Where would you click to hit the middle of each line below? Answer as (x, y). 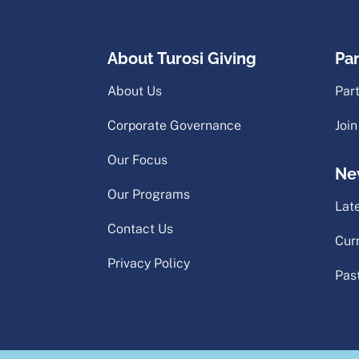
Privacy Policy (149, 264)
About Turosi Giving (182, 59)
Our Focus (138, 160)
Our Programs (149, 195)
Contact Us (141, 229)
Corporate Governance (175, 126)
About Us (135, 91)
